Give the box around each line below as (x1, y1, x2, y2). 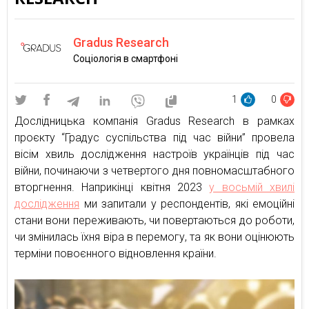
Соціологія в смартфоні (73, 52, 178, 64)
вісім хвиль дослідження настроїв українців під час (14, 148, 295, 161)
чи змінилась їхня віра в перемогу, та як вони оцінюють (14, 230, 295, 243)
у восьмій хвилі (209, 181, 295, 194)
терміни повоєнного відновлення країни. (14, 247, 217, 260)
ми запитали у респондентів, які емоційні (79, 197, 295, 210)
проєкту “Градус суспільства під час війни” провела (14, 131, 295, 144)
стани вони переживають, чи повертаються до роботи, (14, 214, 295, 227)
